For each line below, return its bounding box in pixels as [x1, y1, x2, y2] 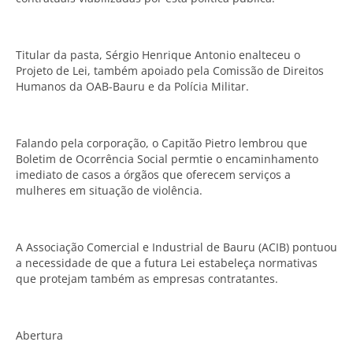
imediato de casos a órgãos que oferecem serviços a [16, 167, 291, 182]
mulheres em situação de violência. [16, 183, 203, 198]
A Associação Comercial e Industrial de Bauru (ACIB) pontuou [16, 240, 337, 255]
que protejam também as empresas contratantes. [16, 271, 278, 286]
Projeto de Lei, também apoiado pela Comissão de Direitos [16, 63, 324, 78]
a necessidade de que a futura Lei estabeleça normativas [16, 255, 318, 270]
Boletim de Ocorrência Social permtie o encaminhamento [16, 151, 318, 166]
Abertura [16, 328, 63, 343]
